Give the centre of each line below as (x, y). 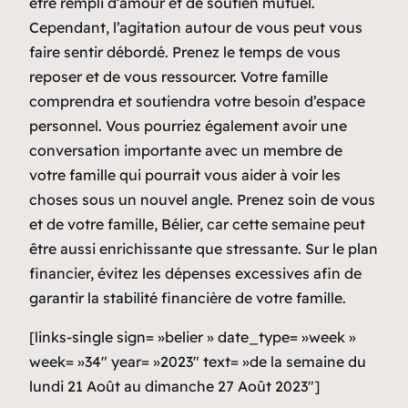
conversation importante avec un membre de (186, 150)
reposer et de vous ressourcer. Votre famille (178, 76)
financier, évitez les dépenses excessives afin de (195, 273)
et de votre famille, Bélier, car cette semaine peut (197, 224)
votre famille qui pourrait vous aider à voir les (185, 174)
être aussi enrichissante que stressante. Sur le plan (204, 248)
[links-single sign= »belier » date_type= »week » (193, 337)
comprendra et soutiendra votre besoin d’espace (197, 101)
